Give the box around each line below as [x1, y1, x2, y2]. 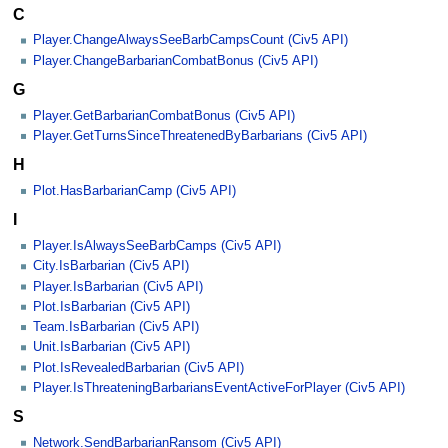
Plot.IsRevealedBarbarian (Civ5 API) [33, 360, 244, 375]
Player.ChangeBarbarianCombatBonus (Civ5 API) [33, 53, 318, 68]
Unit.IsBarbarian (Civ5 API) [33, 340, 190, 355]
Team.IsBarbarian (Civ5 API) [33, 320, 199, 335]
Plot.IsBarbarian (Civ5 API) [33, 299, 190, 314]
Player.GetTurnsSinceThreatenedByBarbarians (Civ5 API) [33, 128, 367, 143]
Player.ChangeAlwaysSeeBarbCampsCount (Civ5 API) [33, 33, 348, 48]
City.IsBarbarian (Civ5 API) [33, 259, 189, 274]
